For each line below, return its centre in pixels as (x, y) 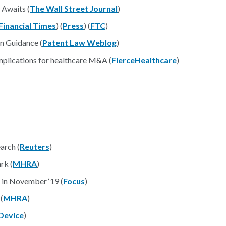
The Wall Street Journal (74, 8)
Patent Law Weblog (79, 43)
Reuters (35, 147)
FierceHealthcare (144, 60)
